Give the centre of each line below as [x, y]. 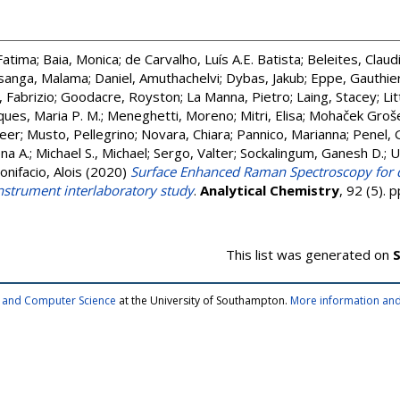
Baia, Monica [81, 59]
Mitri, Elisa [271, 115]
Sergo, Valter [194, 153]
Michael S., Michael [92, 153]
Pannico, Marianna [292, 134]
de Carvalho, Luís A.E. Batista [213, 59]
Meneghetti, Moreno [171, 115]
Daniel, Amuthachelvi [157, 78]
